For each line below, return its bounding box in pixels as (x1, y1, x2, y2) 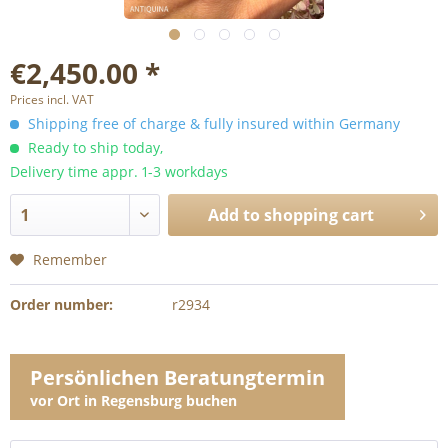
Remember (33, 250, 107, 269)
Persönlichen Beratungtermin (30, 364, 325, 391)
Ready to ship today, (24, 138, 163, 157)
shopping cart (264, 204, 375, 226)
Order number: (10, 295, 113, 314)
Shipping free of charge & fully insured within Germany (24, 114, 400, 133)
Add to (208, 204, 261, 226)
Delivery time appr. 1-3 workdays (10, 162, 228, 181)
